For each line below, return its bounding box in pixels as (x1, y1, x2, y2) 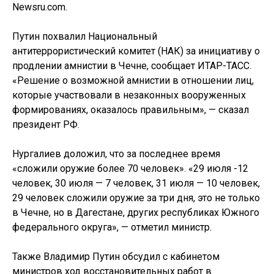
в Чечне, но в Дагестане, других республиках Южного (12, 207, 259, 218)
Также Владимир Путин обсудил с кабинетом (12, 251, 220, 262)
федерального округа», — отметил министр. (12, 221, 212, 233)
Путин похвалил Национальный (12, 31, 157, 42)
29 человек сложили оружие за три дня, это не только (12, 192, 260, 204)
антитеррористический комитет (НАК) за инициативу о (12, 45, 260, 57)
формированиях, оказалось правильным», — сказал (12, 104, 249, 116)
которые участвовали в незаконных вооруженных (12, 89, 246, 101)
